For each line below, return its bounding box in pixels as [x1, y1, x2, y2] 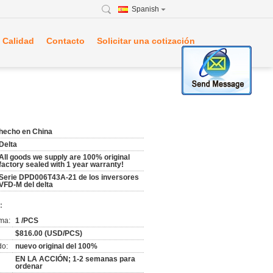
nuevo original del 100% [15, 242, 97, 250]
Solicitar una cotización [97, 36, 195, 46]
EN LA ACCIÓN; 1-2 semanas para [15, 255, 135, 263]
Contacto [46, 36, 85, 46]
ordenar [15, 262, 43, 271]
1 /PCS [15, 216, 38, 225]
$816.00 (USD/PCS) [15, 229, 82, 238]
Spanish [132, 5, 159, 13]
